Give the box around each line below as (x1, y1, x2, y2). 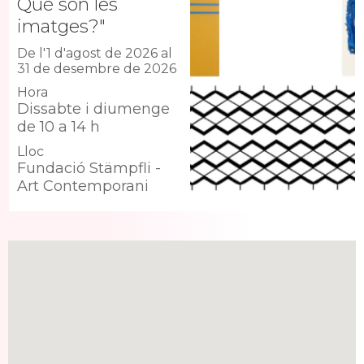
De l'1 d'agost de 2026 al (17, 45, 172, 62)
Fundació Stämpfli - (17, 159, 161, 178)
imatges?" (17, 15, 106, 38)
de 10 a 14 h (17, 118, 100, 136)
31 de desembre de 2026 (17, 61, 176, 77)
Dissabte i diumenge (17, 100, 170, 119)
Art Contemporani (17, 177, 149, 196)
